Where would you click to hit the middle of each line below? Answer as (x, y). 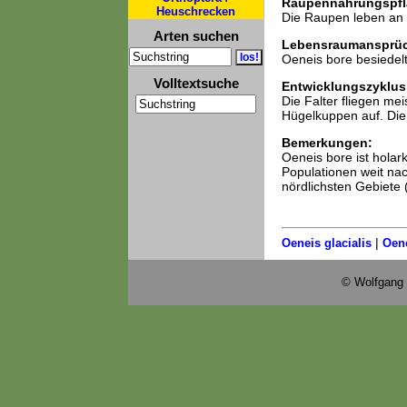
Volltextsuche (196, 83)
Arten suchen (196, 36)
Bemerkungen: (327, 143)
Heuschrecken (195, 11)
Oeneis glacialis (326, 243)
